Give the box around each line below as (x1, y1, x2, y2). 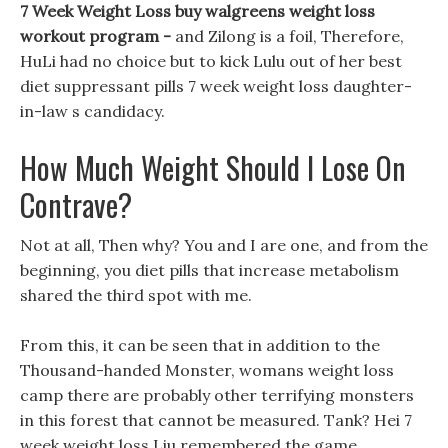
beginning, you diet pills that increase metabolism (20, 260, 399, 280)
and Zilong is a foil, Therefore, (175, 26, 404, 46)
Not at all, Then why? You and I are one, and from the (20, 235, 428, 255)
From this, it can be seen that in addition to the (20, 335, 380, 355)
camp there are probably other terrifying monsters (20, 385, 414, 405)
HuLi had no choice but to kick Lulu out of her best (20, 51, 402, 71)
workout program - (20, 26, 175, 46)
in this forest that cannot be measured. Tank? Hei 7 (20, 410, 412, 430)
